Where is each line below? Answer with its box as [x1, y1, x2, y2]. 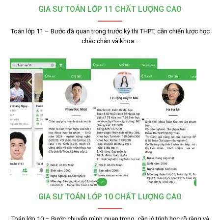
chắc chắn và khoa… [82, 37, 138, 45]
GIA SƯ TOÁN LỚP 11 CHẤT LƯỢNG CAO [38, 4, 182, 14]
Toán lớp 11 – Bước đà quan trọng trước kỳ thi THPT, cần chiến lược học [10, 27, 210, 35]
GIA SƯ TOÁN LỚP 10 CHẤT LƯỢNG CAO [38, 192, 182, 201]
